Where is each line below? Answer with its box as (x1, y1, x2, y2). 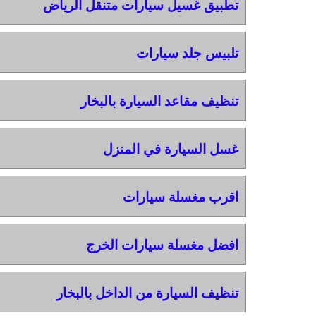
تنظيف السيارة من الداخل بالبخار (56, 285, 238, 300)
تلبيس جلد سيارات (135, 45, 238, 61)
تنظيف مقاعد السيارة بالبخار (80, 93, 238, 109)
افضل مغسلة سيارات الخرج (85, 237, 238, 253)
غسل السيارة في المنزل (102, 141, 238, 157)
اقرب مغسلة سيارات (122, 189, 238, 205)
